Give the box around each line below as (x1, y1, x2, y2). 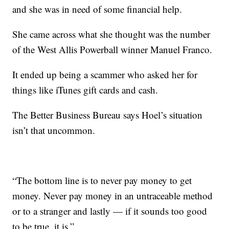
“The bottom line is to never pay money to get (12, 174, 192, 187)
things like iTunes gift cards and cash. (12, 83, 158, 96)
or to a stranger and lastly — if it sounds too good (12, 204, 208, 217)
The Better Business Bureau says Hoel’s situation (12, 108, 203, 121)
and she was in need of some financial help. (12, 3, 182, 15)
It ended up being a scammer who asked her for (12, 68, 198, 81)
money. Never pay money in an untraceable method (12, 189, 213, 202)
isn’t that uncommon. (12, 124, 96, 136)
